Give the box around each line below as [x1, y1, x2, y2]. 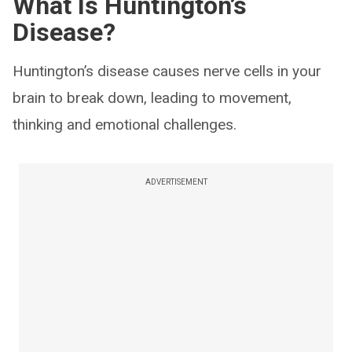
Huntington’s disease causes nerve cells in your [13, 62, 321, 80]
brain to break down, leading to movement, [13, 89, 291, 107]
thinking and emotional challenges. [13, 115, 236, 134]
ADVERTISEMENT [145, 178, 207, 186]
